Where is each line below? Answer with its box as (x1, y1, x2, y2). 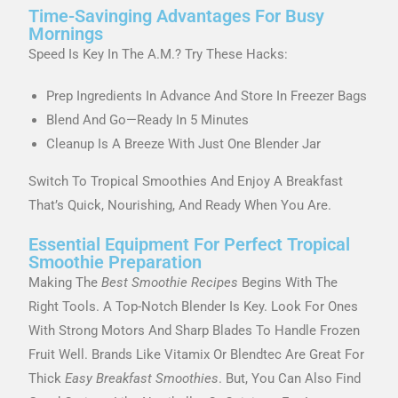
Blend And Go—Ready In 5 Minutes (46, 111, 250, 128)
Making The (28, 274, 102, 291)
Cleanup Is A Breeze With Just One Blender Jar (46, 135, 322, 152)
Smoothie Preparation (28, 251, 203, 273)
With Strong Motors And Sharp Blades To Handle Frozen (28, 322, 361, 338)
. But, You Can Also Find (219, 370, 362, 386)
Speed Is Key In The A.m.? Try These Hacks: (28, 45, 289, 62)
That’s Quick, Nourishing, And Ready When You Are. (28, 196, 332, 213)
